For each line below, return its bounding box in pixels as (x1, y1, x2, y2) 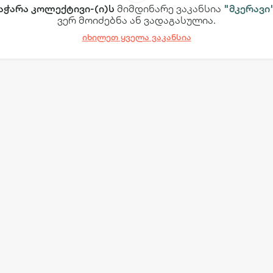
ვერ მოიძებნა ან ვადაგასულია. (57, 13, 216, 26)
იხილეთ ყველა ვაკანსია (82, 31, 191, 43)
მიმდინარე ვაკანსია (114, 2, 224, 15)
